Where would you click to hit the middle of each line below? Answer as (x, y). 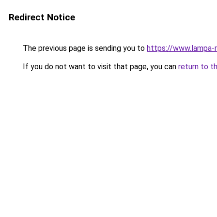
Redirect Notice (42, 17)
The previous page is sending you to (84, 48)
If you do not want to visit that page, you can (100, 67)
